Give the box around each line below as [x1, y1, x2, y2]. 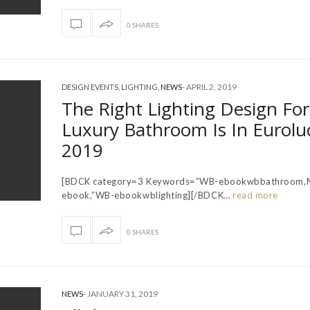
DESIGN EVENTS [62, 82, 118, 91]
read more [230, 189, 278, 201]
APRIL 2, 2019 [186, 81, 237, 92]
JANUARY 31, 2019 [87, 288, 158, 299]
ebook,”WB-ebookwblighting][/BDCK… [62, 189, 230, 201]
